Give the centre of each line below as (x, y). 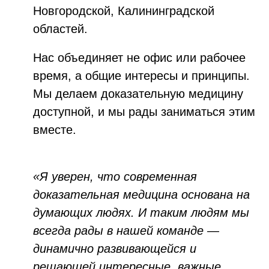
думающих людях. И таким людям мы (141, 213)
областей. (60, 29)
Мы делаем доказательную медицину (138, 94)
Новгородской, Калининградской (124, 11)
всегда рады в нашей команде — (126, 231)
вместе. (55, 130)
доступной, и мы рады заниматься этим (144, 112)
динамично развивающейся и (115, 249)
